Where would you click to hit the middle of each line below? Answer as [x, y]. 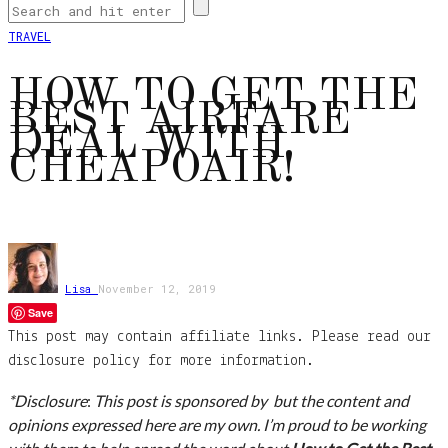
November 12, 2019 [157, 289]
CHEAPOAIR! [152, 169]
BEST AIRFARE [179, 121]
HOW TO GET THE [213, 97]
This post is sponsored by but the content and [251, 401]
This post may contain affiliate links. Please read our [219, 337]
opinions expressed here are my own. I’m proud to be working [217, 425]
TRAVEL [29, 36]
